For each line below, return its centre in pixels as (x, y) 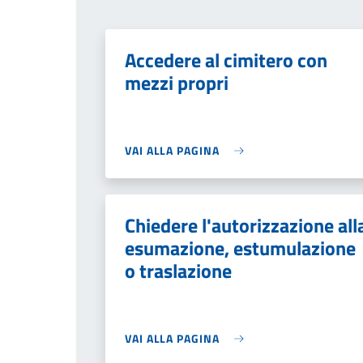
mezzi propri (177, 83)
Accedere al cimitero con (226, 60)
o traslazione (178, 271)
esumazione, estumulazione (240, 248)
